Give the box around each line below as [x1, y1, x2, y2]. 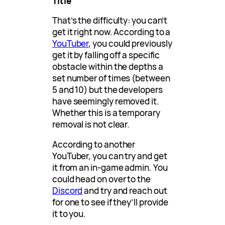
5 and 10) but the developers [52, 84, 163, 96]
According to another [52, 139, 136, 151]
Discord [52, 185, 83, 197]
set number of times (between [52, 72, 170, 84]
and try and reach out [82, 185, 167, 197]
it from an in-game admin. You [52, 162, 168, 174]
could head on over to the [52, 173, 151, 185]
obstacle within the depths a [52, 61, 163, 73]
